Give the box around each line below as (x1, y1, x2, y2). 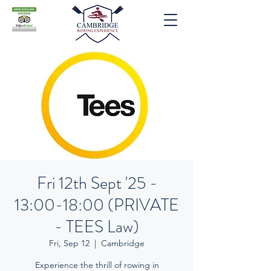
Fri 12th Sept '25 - (36, 171, 157, 195)
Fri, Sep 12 (49, 238, 90, 249)
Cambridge (101, 238, 145, 249)
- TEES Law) (54, 215, 139, 239)
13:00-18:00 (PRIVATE (15, 193, 179, 217)
